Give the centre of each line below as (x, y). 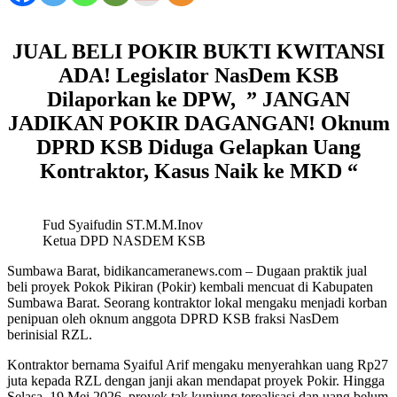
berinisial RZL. (50, 334)
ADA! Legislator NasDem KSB (198, 75)
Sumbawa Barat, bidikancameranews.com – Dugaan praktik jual (187, 270)
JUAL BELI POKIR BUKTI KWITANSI (198, 51)
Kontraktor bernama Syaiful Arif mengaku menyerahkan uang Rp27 (198, 364)
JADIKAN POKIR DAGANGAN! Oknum (198, 123)
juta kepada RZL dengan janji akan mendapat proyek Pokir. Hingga (196, 380)
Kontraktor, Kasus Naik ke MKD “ (198, 171)
